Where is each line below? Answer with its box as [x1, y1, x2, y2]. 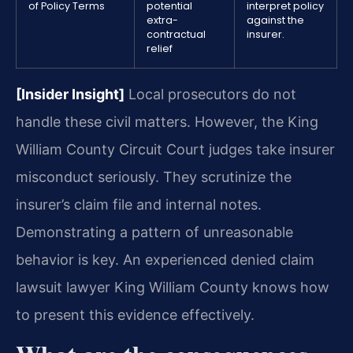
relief [147, 41, 173, 55]
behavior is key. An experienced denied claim [16, 251, 314, 268]
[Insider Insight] [16, 85, 124, 102]
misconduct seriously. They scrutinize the [16, 168, 292, 185]
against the [247, 13, 304, 27]
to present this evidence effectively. [16, 306, 255, 323]
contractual [147, 27, 206, 41]
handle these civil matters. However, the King [16, 113, 318, 130]
